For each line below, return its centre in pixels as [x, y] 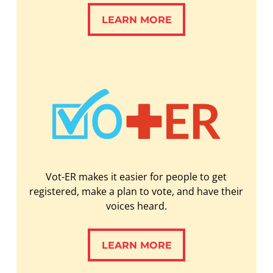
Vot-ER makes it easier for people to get [136, 177]
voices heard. [136, 206]
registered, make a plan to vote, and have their [136, 192]
